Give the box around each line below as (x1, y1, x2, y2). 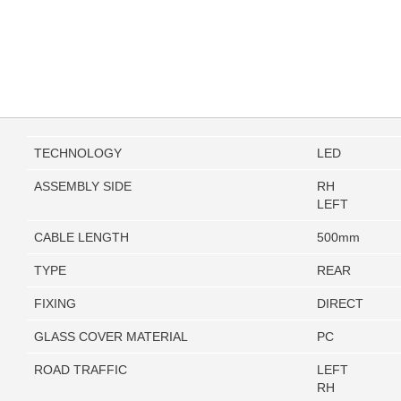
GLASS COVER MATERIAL (34, 329, 188, 345)
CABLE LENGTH (34, 230, 129, 245)
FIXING (34, 296, 76, 311)
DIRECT (317, 296, 363, 311)
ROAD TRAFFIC (34, 363, 127, 378)
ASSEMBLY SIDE (34, 179, 132, 194)
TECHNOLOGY (34, 146, 122, 161)
